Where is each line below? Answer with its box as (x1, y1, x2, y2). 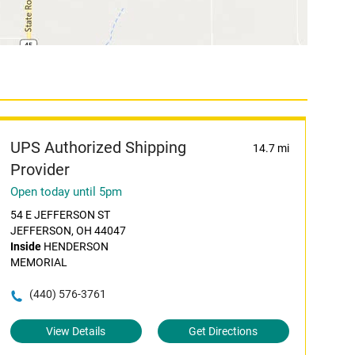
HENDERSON (40, 240, 109, 253)
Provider (10, 160, 70, 179)
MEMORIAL (10, 256, 67, 269)
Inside (10, 240, 41, 253)
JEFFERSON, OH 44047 (10, 224, 126, 237)
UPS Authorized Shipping (10, 138, 186, 157)
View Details (46, 325, 106, 338)
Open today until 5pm (10, 185, 122, 199)
